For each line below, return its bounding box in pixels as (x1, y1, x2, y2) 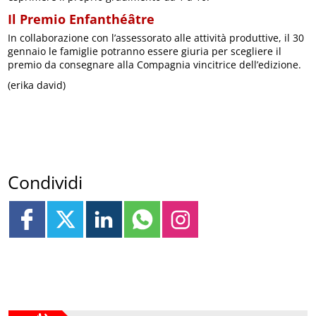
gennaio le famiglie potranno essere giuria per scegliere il (8, 44, 282, 58)
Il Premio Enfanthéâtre (8, 11, 155, 28)
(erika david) (8, 78, 66, 92)
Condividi (8, 170, 83, 195)
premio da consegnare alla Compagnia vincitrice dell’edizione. (8, 58, 302, 71)
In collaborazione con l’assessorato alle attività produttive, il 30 (8, 31, 305, 44)
